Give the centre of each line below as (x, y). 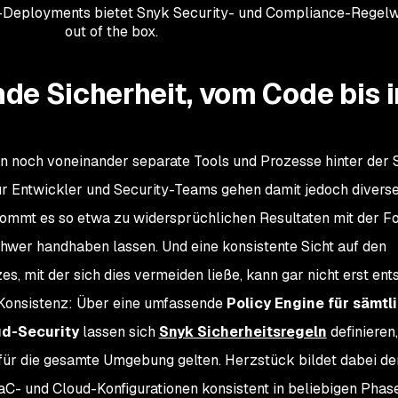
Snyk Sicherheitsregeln (243, 331)
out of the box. (111, 31)
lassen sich (119, 331)
